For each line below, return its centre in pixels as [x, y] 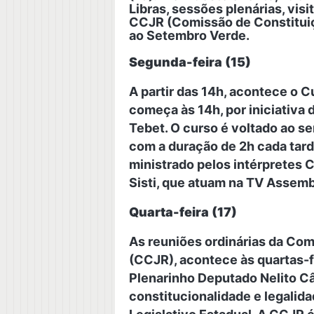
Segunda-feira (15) [190, 62]
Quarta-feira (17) [183, 212]
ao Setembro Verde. [189, 35]
